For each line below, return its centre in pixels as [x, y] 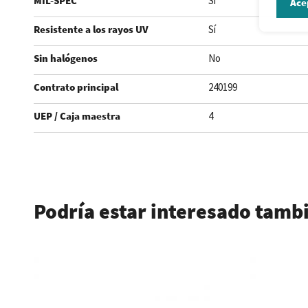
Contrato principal [76, 87]
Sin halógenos [65, 58]
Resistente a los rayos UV [91, 29]
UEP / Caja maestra [77, 116]
